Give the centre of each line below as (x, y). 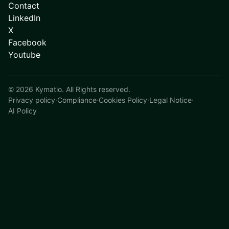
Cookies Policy (123, 100)
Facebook (27, 42)
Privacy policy (32, 100)
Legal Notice (170, 100)
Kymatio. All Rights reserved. (82, 89)
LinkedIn (24, 18)
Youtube (24, 55)
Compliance (77, 100)
